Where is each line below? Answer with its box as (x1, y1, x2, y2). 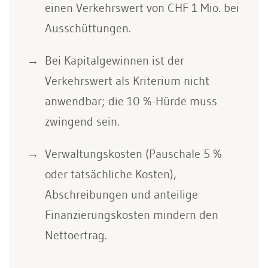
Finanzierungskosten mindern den (45, 208, 218, 222)
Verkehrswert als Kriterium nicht (45, 74, 209, 88)
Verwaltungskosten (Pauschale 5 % (45, 147, 222, 161)
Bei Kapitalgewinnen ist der (45, 53, 184, 68)
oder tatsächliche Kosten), (45, 167, 176, 181)
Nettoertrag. (45, 228, 107, 242)
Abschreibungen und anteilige (45, 187, 198, 202)
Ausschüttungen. (45, 21, 131, 35)
